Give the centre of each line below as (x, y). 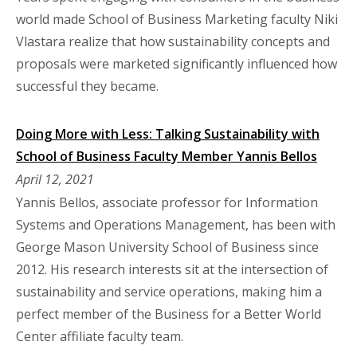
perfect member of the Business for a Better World (169, 314)
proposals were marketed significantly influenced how (177, 63)
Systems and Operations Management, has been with (176, 224)
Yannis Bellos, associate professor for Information (167, 202)
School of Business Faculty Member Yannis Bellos (167, 156)
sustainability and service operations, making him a (169, 291)
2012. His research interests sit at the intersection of (172, 269)
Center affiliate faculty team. (100, 336)
